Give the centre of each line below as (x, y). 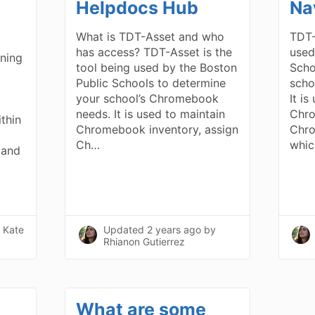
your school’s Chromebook (148, 98)
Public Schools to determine (151, 83)
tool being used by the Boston (157, 67)
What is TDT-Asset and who (150, 36)
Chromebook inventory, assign (157, 129)
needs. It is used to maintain (151, 114)
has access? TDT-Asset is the (154, 52)
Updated (126, 230)
